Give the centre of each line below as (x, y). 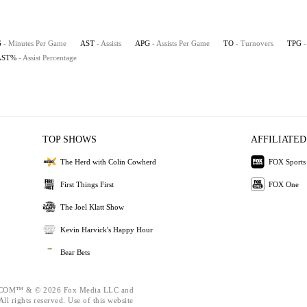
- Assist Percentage (48, 58)
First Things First (87, 184)
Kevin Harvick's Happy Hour (107, 229)
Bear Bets (75, 252)
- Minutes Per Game (35, 43)
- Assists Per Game (181, 43)
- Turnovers (255, 43)
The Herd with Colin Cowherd (109, 161)
